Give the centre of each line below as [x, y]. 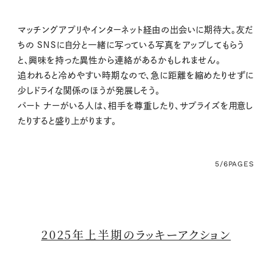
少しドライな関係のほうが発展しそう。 [89, 91]
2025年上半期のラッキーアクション [136, 235]
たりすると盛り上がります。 [67, 121]
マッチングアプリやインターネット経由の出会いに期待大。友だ [135, 30]
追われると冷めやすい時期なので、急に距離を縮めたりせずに [135, 76]
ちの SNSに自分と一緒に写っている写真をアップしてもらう [131, 45]
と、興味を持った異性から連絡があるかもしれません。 [119, 60]
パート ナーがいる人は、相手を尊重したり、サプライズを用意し [135, 106]
